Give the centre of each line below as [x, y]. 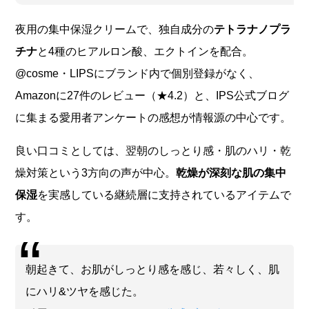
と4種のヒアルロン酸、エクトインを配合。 [146, 51]
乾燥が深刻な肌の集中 [231, 172]
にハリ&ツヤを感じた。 [85, 291]
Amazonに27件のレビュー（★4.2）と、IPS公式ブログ [152, 95]
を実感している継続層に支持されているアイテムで [165, 195]
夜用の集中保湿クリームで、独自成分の [115, 29]
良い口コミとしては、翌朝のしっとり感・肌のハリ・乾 [153, 150]
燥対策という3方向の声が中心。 [96, 172]
